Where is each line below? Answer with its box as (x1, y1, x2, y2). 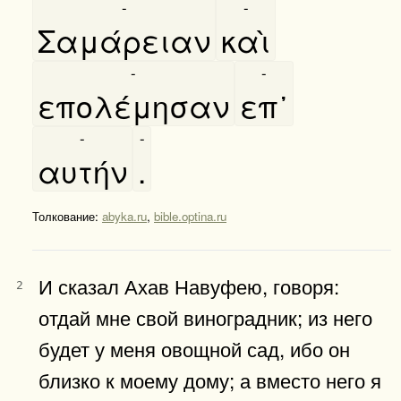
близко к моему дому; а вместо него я (38, 364, 381, 394)
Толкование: (32, 207, 102, 225)
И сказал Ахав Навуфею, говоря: (38, 270, 339, 300)
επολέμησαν (38, 82, 229, 127)
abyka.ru (102, 207, 147, 225)
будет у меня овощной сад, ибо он (38, 333, 350, 363)
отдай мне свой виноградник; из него (38, 302, 372, 331)
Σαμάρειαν (38, 17, 210, 62)
